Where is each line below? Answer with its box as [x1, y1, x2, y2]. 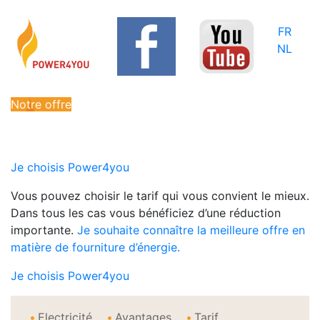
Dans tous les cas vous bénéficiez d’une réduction [11, 206, 281, 221]
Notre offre [11, 97, 71, 112]
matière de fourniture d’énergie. [11, 240, 180, 255]
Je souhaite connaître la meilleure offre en [77, 223, 305, 238]
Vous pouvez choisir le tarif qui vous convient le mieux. [11, 189, 309, 204]
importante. [11, 223, 77, 238]
